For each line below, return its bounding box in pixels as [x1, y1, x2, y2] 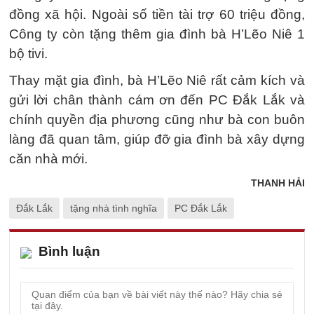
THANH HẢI [251, 177, 305, 189]
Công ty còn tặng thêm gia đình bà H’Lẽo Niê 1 [9, 27, 305, 41]
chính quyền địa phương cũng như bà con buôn [9, 112, 305, 127]
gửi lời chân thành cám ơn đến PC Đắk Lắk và [9, 93, 305, 107]
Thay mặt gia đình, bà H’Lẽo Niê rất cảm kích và [9, 73, 305, 88]
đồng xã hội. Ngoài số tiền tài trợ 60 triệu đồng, [9, 7, 305, 22]
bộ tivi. [9, 46, 48, 61]
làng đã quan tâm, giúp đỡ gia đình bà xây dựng [9, 132, 305, 146]
